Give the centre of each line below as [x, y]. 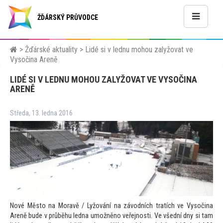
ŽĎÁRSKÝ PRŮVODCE [68, 17]
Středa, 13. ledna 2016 [41, 113]
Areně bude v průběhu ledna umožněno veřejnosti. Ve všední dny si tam [111, 216]
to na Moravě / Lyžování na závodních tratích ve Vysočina [126, 206]
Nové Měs [25, 206]
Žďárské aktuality [51, 50]
